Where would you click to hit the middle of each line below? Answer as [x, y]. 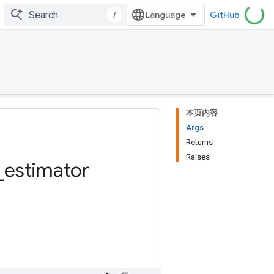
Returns [199, 142]
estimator [47, 170]
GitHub [225, 15]
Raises [198, 157]
